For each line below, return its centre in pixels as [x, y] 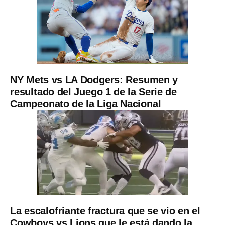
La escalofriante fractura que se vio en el [105, 211]
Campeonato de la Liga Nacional [86, 104]
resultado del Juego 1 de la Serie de [93, 92]
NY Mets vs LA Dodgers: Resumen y [94, 80]
